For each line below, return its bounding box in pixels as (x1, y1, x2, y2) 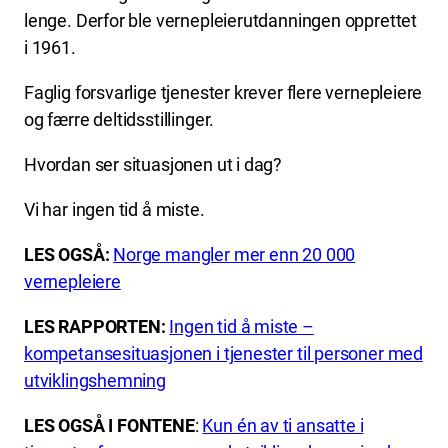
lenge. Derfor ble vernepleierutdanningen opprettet (24, 9, 418, 31)
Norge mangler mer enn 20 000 (113, 243, 356, 265)
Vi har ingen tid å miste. (24, 198, 205, 220)
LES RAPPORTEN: (24, 315, 166, 337)
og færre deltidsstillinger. (24, 108, 215, 130)
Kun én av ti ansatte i (202, 414, 364, 436)
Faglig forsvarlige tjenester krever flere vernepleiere (24, 81, 423, 103)
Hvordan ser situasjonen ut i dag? (24, 153, 283, 175)
